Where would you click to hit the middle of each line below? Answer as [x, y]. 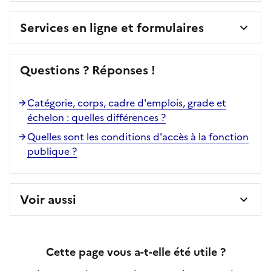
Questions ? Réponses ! [88, 70]
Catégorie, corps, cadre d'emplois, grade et [127, 103]
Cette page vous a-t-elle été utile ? [135, 252]
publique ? [52, 151]
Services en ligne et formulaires [112, 28]
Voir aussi [48, 199]
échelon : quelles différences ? [96, 117]
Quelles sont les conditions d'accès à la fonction [138, 136]
